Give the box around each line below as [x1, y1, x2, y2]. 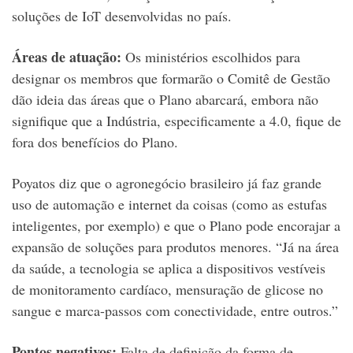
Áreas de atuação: [12, 46, 121, 68]
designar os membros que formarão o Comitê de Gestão [12, 69, 330, 88]
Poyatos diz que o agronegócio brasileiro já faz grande [12, 173, 321, 193]
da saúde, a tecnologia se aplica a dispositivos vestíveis [12, 258, 325, 278]
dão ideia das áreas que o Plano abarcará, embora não [12, 90, 318, 110]
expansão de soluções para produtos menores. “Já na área [12, 237, 339, 257]
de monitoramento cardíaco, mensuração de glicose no [12, 280, 323, 299]
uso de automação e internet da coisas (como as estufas [12, 195, 327, 214]
